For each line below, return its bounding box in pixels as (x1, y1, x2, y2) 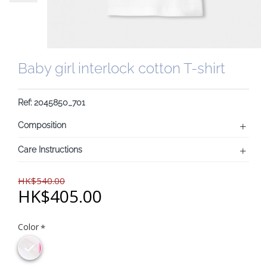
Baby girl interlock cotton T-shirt (18, 60, 225, 77)
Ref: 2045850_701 (18, 98, 85, 107)
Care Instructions (18, 144, 82, 154)
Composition (18, 120, 66, 130)
